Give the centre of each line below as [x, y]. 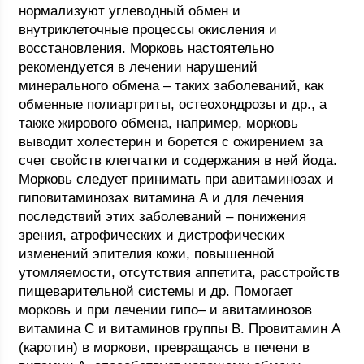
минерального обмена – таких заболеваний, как [171, 86]
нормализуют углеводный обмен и [130, 11]
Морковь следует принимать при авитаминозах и [177, 179]
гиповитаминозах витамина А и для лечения [162, 198]
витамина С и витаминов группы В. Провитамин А [180, 329]
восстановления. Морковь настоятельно [147, 48]
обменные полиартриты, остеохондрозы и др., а [173, 104]
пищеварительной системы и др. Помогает [156, 291]
